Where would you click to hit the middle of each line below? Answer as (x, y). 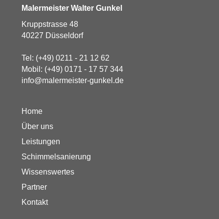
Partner (34, 187)
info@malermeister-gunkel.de (73, 80)
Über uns (37, 126)
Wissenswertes (48, 172)
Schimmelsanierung (56, 157)
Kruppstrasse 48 (50, 24)
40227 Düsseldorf (52, 35)
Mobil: (33, 69)
